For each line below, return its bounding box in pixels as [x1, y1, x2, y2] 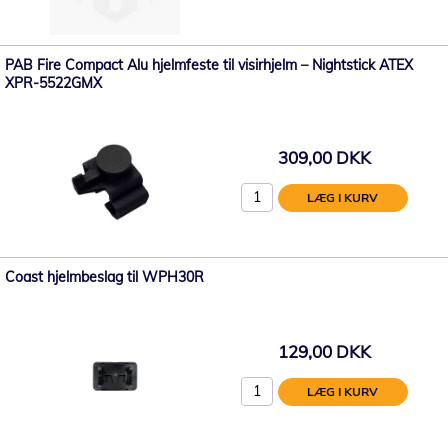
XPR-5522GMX [5, 74, 102, 92]
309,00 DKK [277, 146, 371, 168]
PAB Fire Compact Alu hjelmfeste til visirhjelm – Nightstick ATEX [5, 56, 413, 74]
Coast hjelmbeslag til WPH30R [5, 268, 204, 286]
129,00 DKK [277, 340, 371, 362]
